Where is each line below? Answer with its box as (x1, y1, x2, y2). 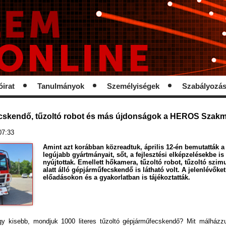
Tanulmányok (37, 82, 84, 90)
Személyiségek (107, 82, 159, 90)
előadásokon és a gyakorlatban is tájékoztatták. (43, 173, 191, 181)
